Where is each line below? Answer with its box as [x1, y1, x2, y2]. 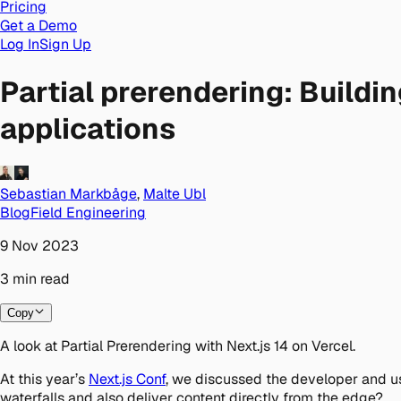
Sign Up [39, 35, 91, 55]
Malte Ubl [143, 183, 206, 203]
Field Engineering [30, 202, 146, 222]
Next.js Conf [89, 369, 166, 388]
